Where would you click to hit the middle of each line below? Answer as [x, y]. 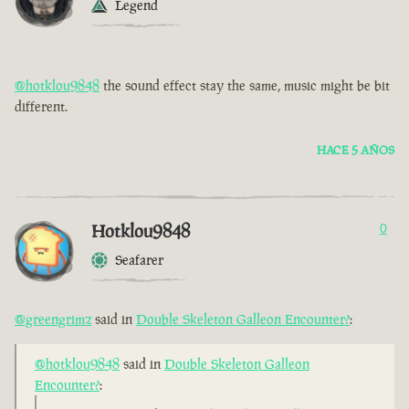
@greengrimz [53, 320]
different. [41, 107]
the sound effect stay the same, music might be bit [245, 86]
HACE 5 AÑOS [356, 151]
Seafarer [139, 260]
